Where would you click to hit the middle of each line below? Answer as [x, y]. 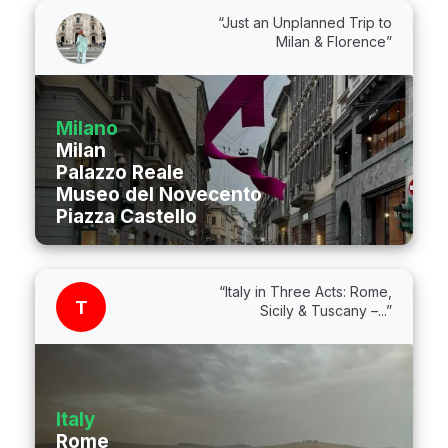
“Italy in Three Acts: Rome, [305, 292]
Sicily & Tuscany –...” [326, 311]
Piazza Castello [126, 217]
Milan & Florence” [334, 42]
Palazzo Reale [120, 173]
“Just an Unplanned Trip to [305, 23]
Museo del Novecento [159, 195]
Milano [87, 129]
